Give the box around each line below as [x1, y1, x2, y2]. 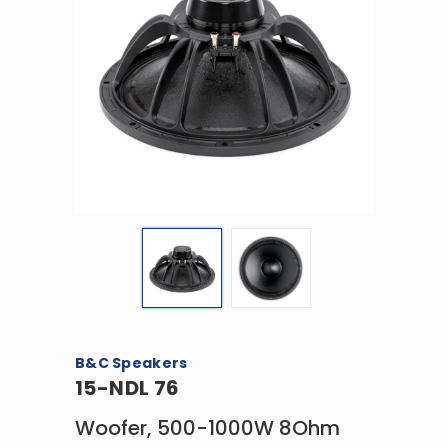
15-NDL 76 [75, 373, 180, 402]
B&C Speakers [75, 352, 188, 373]
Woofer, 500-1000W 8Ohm [75, 413, 340, 442]
